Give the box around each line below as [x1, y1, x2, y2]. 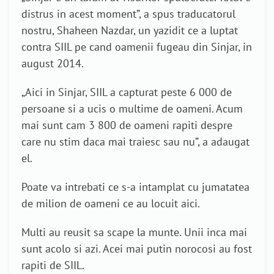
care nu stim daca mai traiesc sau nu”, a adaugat [21, 135, 250, 149]
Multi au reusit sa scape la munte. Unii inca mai [21, 225, 247, 240]
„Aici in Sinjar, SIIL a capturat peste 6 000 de [21, 85, 232, 100]
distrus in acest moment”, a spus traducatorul [21, 7, 235, 21]
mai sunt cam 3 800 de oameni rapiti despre [21, 118, 232, 133]
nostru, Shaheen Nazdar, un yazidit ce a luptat [21, 23, 238, 38]
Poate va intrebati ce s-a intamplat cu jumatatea [21, 180, 250, 194]
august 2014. [21, 56, 84, 71]
